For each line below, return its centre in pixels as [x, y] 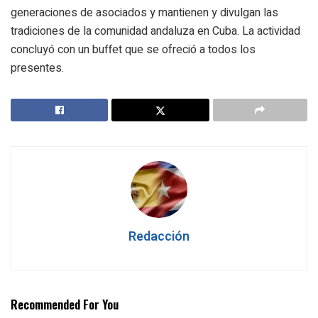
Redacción [159, 236]
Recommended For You [65, 304]
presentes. [37, 68]
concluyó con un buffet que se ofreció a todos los [133, 49]
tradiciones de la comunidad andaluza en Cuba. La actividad [155, 31]
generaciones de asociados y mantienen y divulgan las [144, 12]
